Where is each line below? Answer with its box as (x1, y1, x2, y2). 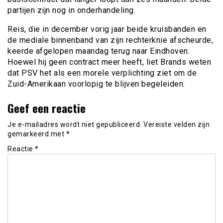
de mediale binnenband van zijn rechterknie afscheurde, (7, 35, 213, 45)
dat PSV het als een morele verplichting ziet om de (7, 68, 197, 78)
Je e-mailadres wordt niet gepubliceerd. (7, 120, 142, 129)
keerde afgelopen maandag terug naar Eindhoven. (7, 46, 190, 56)
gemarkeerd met (7, 130, 66, 138)
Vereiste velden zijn (143, 120, 210, 129)
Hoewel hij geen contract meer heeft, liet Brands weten (7, 57, 211, 67)
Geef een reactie (7, 99, 86, 116)
